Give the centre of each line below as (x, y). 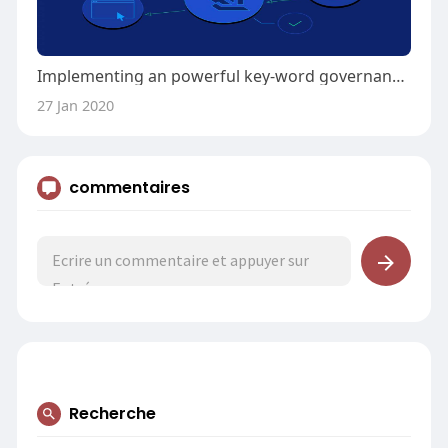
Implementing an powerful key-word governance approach (398, 76)
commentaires (129, 187)
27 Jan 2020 (75, 105)
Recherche (112, 413)
